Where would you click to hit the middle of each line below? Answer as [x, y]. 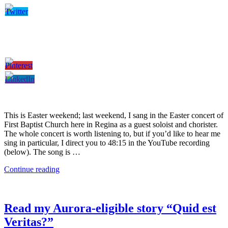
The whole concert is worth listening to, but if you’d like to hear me [112, 133]
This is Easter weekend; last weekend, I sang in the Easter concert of [114, 115]
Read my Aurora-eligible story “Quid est [110, 208]
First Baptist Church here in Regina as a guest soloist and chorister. [111, 124]
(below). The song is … [42, 152]
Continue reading [32, 169]
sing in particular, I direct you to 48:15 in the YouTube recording [107, 142]
